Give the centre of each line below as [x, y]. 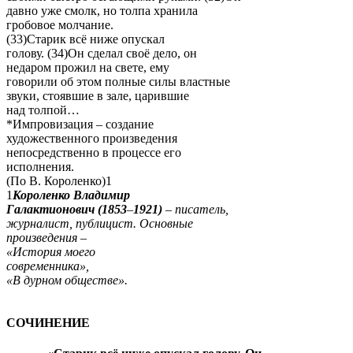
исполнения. [40, 166]
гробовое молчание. [60, 24]
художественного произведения [92, 138]
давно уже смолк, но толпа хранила [102, 10]
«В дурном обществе [62, 280]
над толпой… [43, 110]
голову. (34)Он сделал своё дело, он [102, 53]
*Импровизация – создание [80, 124]
